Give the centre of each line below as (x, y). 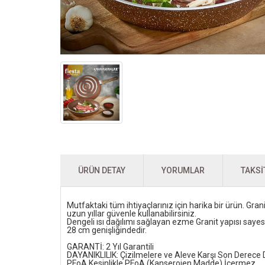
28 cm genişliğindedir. (107, 230)
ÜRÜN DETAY (102, 171)
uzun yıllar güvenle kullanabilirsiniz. (132, 214)
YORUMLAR (183, 171)
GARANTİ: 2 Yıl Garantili (110, 247)
